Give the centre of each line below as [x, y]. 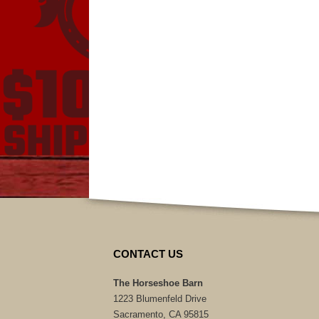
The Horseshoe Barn [158, 283]
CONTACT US [148, 254]
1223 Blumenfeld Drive [159, 299]
